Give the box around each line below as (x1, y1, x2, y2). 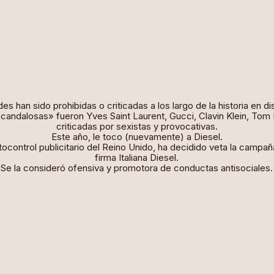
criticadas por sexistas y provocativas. (56, 120, 218, 132)
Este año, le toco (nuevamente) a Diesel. (51, 131, 223, 143)
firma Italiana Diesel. (95, 152, 179, 163)
